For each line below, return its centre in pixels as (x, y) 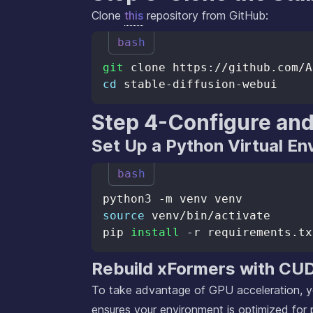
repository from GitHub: (206, 16)
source (124, 216)
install (155, 233)
